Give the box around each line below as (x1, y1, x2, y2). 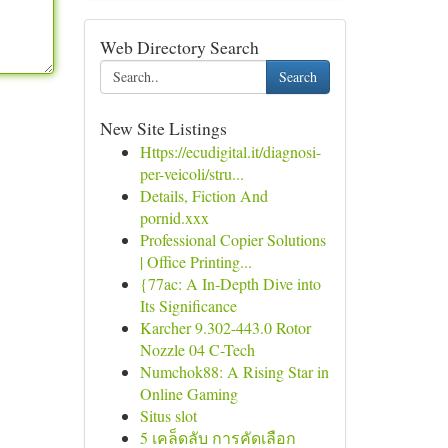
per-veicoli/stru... (139, 163, 244, 184)
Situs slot (139, 405, 197, 426)
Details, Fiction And (139, 185, 268, 206)
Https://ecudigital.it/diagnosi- (139, 141, 321, 162)
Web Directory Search (99, 35, 259, 59)
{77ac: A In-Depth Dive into (139, 273, 321, 294)
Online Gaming (139, 383, 238, 404)
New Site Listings (99, 116, 227, 140)
